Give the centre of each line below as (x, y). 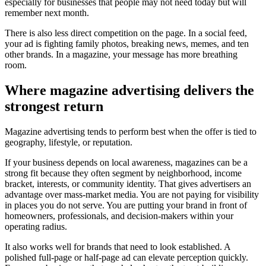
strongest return (54, 107)
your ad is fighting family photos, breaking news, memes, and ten (127, 44)
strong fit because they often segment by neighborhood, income (123, 173)
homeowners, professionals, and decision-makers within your (119, 216)
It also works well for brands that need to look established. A (118, 247)
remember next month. (47, 13)
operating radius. (36, 227)
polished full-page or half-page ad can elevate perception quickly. (126, 258)
